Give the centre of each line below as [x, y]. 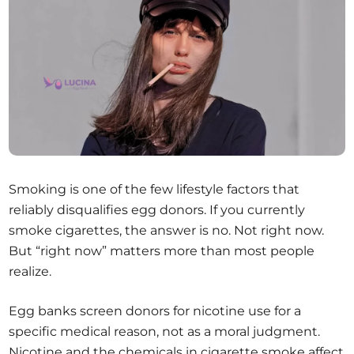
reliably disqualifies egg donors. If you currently [157, 210]
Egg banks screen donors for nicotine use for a [155, 311]
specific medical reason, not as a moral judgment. [165, 332]
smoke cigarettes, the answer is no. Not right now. [167, 231]
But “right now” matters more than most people [162, 251]
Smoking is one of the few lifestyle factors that [154, 190]
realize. [30, 272]
